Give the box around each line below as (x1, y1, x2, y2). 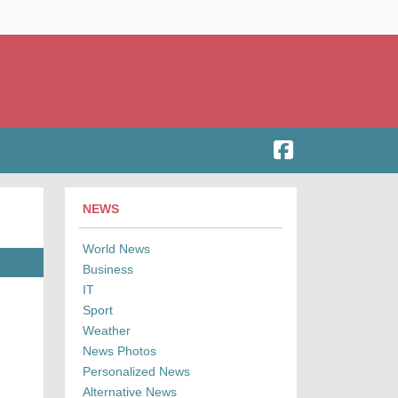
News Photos (83, 344, 156, 359)
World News (83, 242, 150, 257)
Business (83, 262, 133, 277)
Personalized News (83, 364, 190, 379)
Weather (83, 323, 131, 338)
